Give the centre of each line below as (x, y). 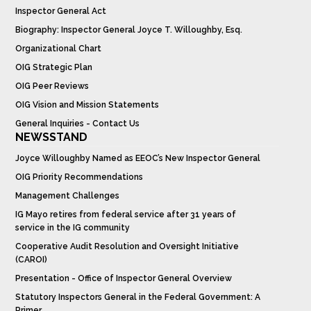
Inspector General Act (61, 11)
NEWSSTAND (52, 137)
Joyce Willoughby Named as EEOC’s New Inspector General (138, 158)
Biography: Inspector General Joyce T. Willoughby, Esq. (129, 30)
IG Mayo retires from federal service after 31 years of (126, 214)
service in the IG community (73, 227)
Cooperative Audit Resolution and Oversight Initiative (127, 246)
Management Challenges (68, 195)
